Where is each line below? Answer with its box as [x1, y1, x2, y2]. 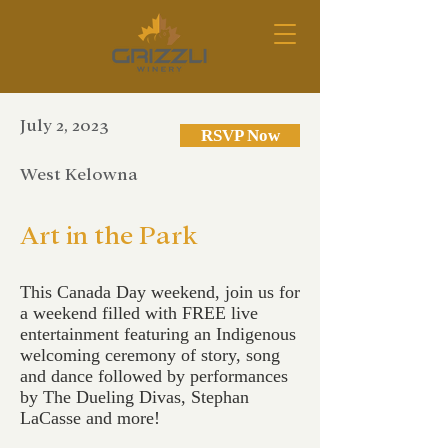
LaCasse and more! [20, 408, 160, 428]
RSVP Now [200, 126, 280, 145]
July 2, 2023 [20, 117, 109, 134]
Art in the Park [20, 222, 198, 249]
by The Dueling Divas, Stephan [20, 387, 249, 407]
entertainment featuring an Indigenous [20, 324, 296, 344]
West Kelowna [20, 166, 138, 183]
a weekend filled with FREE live [20, 303, 258, 323]
